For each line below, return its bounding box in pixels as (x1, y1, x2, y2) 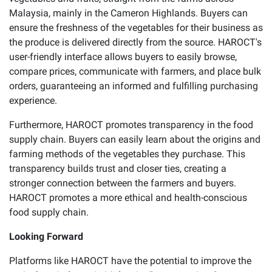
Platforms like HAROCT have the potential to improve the (9, 254, 251, 267)
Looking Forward (9, 230, 83, 242)
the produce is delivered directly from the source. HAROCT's (9, 36, 262, 48)
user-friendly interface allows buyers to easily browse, (9, 50, 237, 63)
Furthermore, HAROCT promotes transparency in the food (9, 118, 253, 131)
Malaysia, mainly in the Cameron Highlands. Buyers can (9, 7, 248, 19)
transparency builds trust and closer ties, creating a (9, 162, 226, 174)
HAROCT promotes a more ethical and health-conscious (9, 191, 247, 203)
